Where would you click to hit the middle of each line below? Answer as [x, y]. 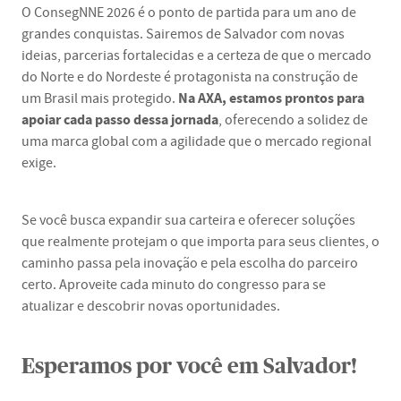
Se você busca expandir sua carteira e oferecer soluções [188, 220]
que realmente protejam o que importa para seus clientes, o [200, 242]
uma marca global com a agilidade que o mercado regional [196, 141]
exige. [39, 163]
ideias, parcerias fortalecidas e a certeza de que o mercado [196, 55]
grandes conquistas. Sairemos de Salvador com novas [183, 34]
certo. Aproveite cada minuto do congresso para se [174, 285]
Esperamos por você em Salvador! [189, 367]
